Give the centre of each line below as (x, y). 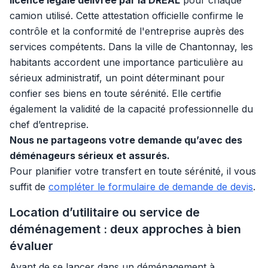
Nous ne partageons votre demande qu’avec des (126, 140)
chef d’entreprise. (49, 124)
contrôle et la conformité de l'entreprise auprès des (127, 31)
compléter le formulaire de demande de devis (151, 187)
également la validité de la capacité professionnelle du (131, 109)
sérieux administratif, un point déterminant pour (117, 78)
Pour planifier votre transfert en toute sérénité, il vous (133, 171)
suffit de (29, 187)
